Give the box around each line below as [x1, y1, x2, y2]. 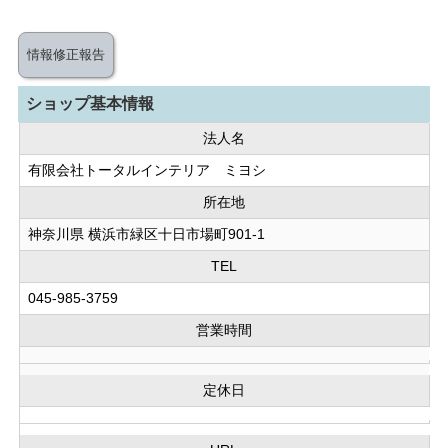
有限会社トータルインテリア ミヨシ [28, 162, 267, 179]
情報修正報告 [26, 46, 105, 62]
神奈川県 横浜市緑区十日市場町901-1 [28, 226, 266, 243]
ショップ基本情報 [25, 94, 154, 112]
